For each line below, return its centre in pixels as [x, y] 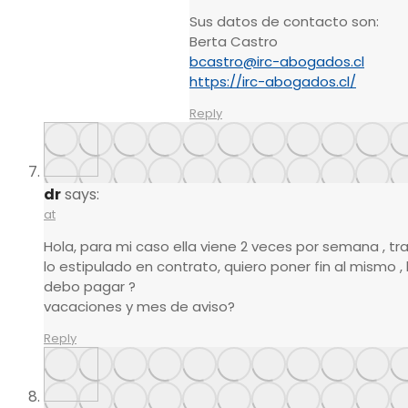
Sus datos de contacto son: [284, 22]
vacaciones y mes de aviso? [139, 307]
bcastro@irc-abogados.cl [277, 62]
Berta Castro [234, 42]
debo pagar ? [90, 287]
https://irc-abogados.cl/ [273, 82]
